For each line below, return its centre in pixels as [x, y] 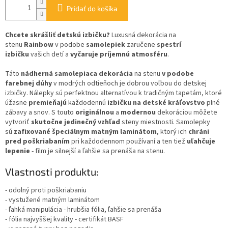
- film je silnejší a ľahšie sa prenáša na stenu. [98, 151]
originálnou [95, 113]
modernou [138, 113]
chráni [199, 132]
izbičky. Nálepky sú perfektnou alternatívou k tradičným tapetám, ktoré [113, 93]
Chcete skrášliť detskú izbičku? [58, 35]
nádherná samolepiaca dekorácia [77, 74]
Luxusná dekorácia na [144, 35]
